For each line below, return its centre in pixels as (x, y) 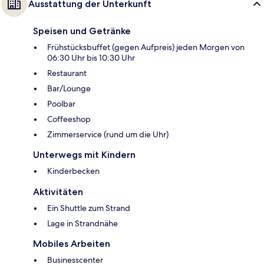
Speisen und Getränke (82, 31)
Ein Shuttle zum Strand (89, 208)
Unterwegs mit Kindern (84, 154)
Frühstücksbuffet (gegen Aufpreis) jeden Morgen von (146, 47)
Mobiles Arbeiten (72, 243)
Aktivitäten (58, 192)
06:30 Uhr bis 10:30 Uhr (91, 57)
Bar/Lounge (69, 88)
